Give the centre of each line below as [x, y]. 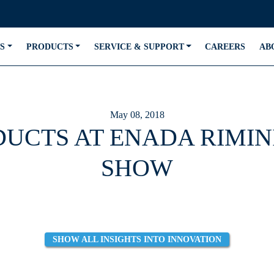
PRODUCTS [50, 46]
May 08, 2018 [137, 115]
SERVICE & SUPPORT [139, 46]
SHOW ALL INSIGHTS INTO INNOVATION [137, 239]
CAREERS [225, 46]
